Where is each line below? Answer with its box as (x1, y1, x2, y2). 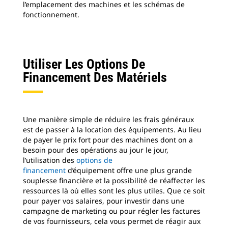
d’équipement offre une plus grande (66, 165, 192, 175)
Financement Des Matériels (23, 70, 167, 85)
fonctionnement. (23, 10, 79, 19)
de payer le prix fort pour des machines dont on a (23, 135, 193, 145)
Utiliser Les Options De (23, 56, 145, 72)
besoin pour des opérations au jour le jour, (23, 145, 168, 155)
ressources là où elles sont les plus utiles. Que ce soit (23, 186, 205, 195)
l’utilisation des (23, 155, 76, 165)
